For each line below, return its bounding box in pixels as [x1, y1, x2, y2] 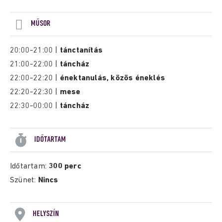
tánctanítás [59, 47, 105, 55]
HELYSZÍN [33, 210, 59, 218]
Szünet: [10, 176, 38, 184]
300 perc [49, 163, 81, 170]
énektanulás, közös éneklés [59, 74, 167, 82]
